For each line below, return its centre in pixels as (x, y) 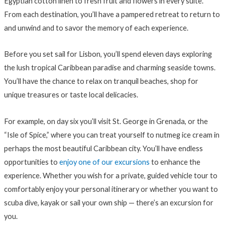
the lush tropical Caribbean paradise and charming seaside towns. (109, 68)
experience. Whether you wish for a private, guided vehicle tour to (110, 175)
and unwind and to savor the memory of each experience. (96, 28)
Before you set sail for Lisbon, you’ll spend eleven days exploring (108, 54)
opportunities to (31, 162)
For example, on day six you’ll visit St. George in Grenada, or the (106, 121)
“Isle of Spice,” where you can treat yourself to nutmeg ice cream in (111, 135)
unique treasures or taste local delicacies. (71, 95)
